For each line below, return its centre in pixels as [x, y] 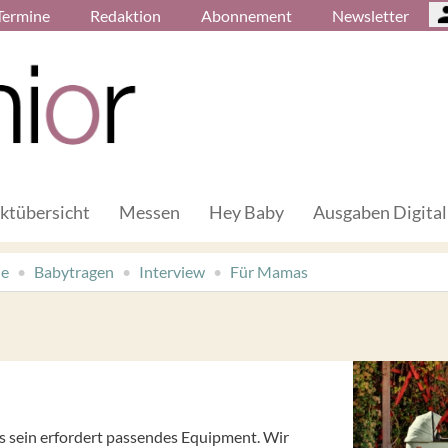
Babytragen [74, 271]
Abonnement [246, 15]
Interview [172, 271]
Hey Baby [246, 211]
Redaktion [125, 15]
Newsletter [370, 15]
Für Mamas [269, 271]
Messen [149, 211]
